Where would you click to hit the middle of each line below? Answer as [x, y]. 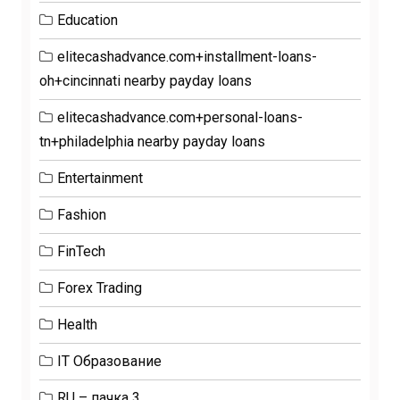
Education [87, 20]
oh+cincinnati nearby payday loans [146, 81]
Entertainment [100, 178]
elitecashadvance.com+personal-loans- [180, 117]
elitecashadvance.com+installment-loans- [187, 57]
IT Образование [109, 361]
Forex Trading [100, 288]
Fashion [82, 215]
